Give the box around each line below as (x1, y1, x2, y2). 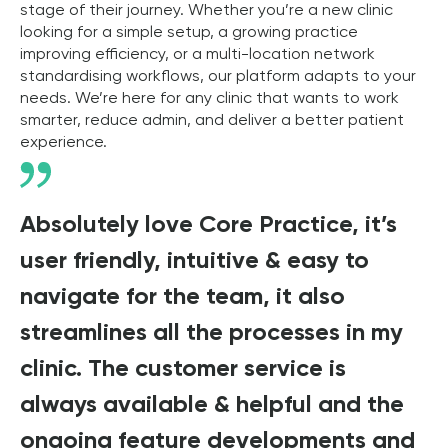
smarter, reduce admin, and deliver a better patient (20, 113, 404, 129)
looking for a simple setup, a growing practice (20, 25, 358, 41)
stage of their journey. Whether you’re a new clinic (20, 3, 393, 19)
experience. (20, 135, 107, 151)
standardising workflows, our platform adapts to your (20, 69, 416, 85)
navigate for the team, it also (20, 285, 345, 309)
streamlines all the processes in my (20, 321, 403, 345)
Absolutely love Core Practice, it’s (20, 213, 397, 237)
